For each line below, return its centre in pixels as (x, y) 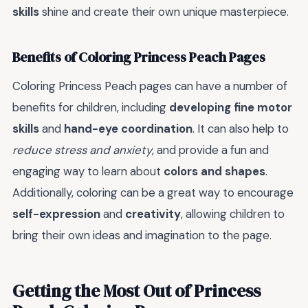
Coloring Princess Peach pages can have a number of (150, 86)
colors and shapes (214, 171)
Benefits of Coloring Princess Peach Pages (139, 58)
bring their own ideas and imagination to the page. (142, 235)
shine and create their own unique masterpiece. (164, 11)
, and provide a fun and (210, 150)
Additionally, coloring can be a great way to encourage (153, 192)
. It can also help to (241, 128)
